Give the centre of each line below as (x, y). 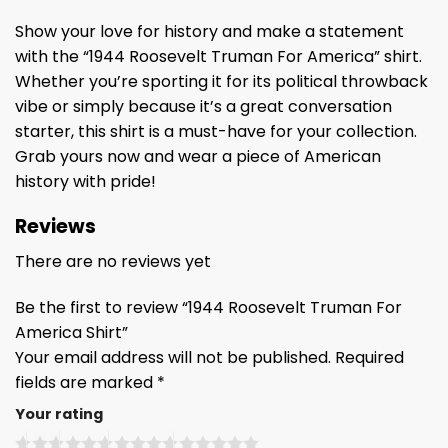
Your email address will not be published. (173, 357)
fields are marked (86, 382)
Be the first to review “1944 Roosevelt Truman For (208, 307)
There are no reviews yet (113, 261)
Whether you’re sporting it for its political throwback (221, 82)
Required (369, 357)
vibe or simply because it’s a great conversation (203, 107)
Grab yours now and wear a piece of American (198, 157)
